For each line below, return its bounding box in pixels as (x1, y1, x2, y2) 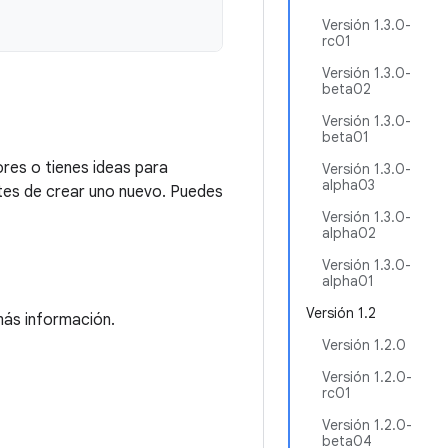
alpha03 (322, 176, 375, 194)
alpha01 (322, 272, 374, 290)
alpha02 (322, 224, 376, 242)
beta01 (322, 128, 369, 146)
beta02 (322, 80, 371, 98)
